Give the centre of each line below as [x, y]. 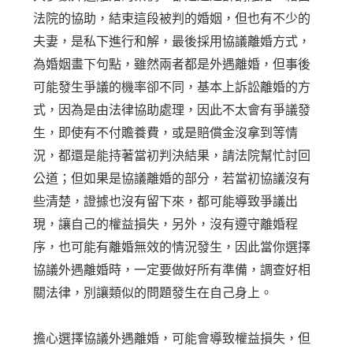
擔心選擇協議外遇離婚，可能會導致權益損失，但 [172, 339]
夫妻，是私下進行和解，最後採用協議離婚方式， [172, 42]
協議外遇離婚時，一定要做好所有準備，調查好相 [172, 270]
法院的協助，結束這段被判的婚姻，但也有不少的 [172, 19]
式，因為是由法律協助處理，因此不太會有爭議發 [172, 110]
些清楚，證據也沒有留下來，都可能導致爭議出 [166, 202]
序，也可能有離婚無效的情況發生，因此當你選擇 [172, 247]
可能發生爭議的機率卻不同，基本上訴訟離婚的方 [172, 87]
